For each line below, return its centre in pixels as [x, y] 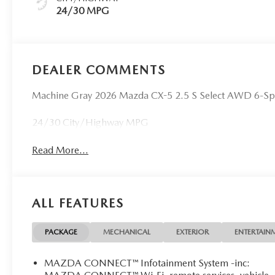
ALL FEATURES [78, 203]
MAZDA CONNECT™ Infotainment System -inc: [147, 263]
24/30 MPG [83, 10]
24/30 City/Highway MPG [91, 122]
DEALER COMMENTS [99, 70]
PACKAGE [61, 232]
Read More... [60, 150]
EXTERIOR [193, 232]
